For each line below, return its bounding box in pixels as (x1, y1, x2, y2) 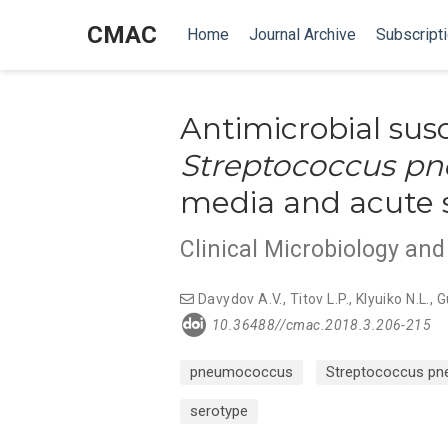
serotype (190, 402, 248, 420)
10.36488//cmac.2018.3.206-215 (211, 316, 432, 333)
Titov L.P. (289, 291, 349, 307)
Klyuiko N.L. (355, 291, 430, 307)
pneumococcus (190, 363, 293, 381)
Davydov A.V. (197, 291, 283, 307)
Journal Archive (249, 25, 356, 44)
